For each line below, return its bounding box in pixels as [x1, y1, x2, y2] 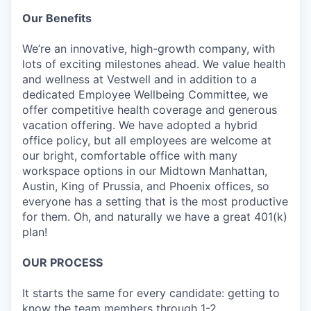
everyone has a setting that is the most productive [22, 194, 288, 209]
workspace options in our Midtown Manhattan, [22, 164, 267, 178]
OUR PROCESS [22, 255, 103, 270]
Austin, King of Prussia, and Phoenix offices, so [22, 179, 269, 194]
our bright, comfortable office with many [22, 149, 237, 163]
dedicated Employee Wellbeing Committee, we [22, 87, 268, 102]
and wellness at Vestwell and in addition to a [22, 72, 257, 87]
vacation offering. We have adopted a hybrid [22, 118, 258, 133]
